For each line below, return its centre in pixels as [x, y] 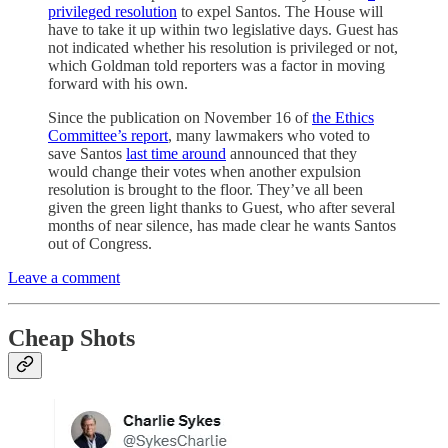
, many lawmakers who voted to [269, 136]
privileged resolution [112, 12]
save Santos [87, 154]
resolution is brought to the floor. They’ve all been [205, 190]
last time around [176, 154]
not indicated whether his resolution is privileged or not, [223, 48]
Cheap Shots [71, 338]
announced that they [291, 154]
